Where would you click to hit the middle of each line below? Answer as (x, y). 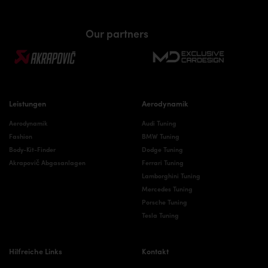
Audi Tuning (159, 123)
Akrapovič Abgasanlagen (47, 162)
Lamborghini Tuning (171, 175)
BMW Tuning (160, 136)
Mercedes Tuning (167, 188)
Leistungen (28, 103)
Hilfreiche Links (36, 251)
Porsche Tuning (164, 202)
